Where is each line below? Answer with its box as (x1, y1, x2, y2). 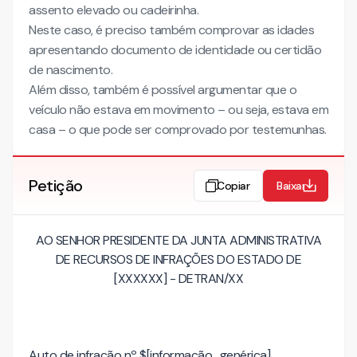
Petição (29, 175, 83, 196)
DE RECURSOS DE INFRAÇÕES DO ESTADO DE (55, 251, 302, 268)
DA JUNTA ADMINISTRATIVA (171, 232, 321, 249)
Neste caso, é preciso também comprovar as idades (29, 22, 314, 38)
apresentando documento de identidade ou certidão (29, 41, 321, 58)
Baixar (277, 178, 305, 193)
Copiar (217, 178, 249, 193)
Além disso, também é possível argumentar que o (29, 81, 296, 98)
